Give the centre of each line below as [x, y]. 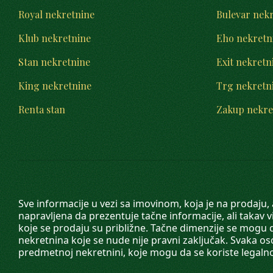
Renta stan [42, 109]
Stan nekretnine [54, 62]
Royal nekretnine [56, 14]
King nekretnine [55, 86]
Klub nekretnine [55, 38]
